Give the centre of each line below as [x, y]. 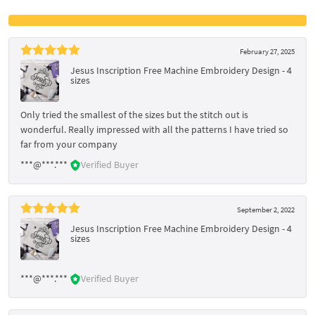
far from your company [69, 144]
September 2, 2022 [266, 209]
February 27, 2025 [267, 51]
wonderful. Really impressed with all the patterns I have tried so [154, 129]
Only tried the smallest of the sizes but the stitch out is [134, 114]
